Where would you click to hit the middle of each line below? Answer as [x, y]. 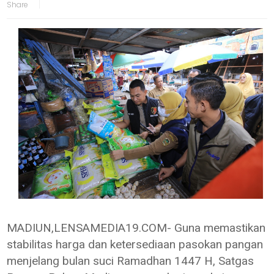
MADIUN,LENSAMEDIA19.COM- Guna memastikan [136, 228]
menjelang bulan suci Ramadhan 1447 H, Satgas [131, 261]
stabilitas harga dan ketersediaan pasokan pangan [135, 245]
